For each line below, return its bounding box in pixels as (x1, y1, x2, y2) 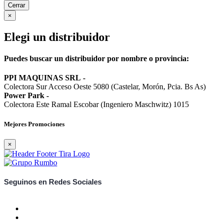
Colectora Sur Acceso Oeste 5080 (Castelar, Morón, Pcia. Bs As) (4, 82, 206, 91)
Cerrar (8, 1, 25, 9)
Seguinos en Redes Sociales (4, 178, 102, 186)
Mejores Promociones (4, 120, 65, 128)
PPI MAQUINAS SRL (4, 74, 81, 82)
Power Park (4, 91, 44, 100)
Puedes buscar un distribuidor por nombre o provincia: (4, 54, 189, 63)
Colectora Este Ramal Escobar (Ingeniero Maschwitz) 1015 (4, 100, 189, 109)
